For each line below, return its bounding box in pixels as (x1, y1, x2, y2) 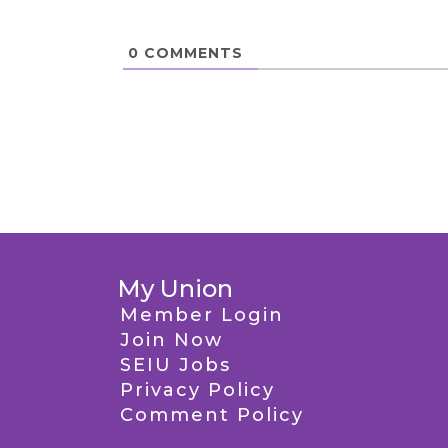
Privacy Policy (120, 379, 275, 401)
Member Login (120, 304, 284, 326)
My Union (117, 274, 233, 303)
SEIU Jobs (120, 354, 231, 376)
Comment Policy (120, 404, 304, 426)
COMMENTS (139, 44, 243, 62)
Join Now (120, 329, 223, 351)
